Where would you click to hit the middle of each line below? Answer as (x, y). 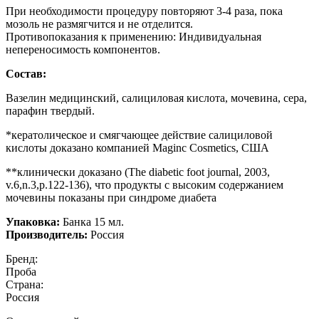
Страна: (25, 284)
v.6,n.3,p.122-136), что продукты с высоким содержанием (145, 184)
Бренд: (22, 258)
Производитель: (47, 234)
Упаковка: (34, 221)
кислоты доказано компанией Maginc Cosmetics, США (137, 147)
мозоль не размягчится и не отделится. (99, 23)
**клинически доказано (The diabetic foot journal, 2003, (138, 172)
